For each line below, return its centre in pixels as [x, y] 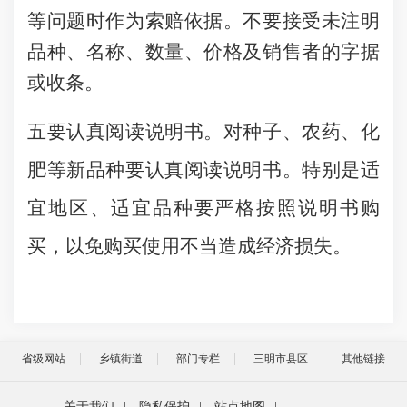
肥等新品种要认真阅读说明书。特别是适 [203, 170]
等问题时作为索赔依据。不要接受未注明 [203, 21]
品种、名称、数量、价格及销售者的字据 [203, 52]
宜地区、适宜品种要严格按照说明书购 [203, 208]
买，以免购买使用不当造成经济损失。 [189, 246]
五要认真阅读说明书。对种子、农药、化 [203, 132]
